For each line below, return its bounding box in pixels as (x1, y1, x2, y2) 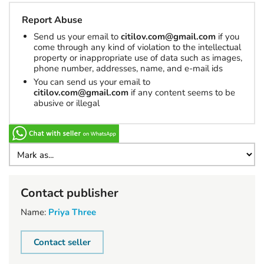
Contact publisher (21, 185, 118, 201)
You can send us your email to (34, 76, 150, 88)
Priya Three (48, 206, 96, 218)
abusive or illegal (34, 97, 100, 109)
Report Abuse (22, 14, 82, 27)
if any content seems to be (128, 87, 235, 98)
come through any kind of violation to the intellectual (34, 41, 241, 53)
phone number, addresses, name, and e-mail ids (34, 62, 223, 74)
